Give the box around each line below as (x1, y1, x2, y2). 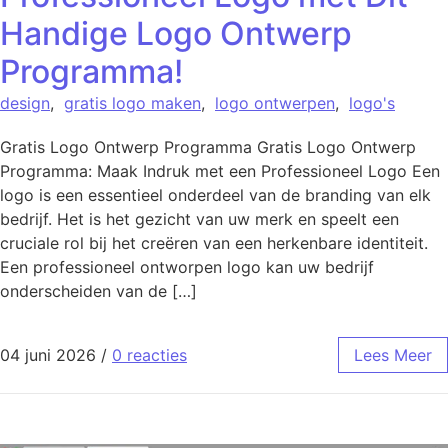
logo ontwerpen (215, 92, 335, 113)
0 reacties (112, 345, 187, 366)
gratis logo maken (64, 92, 201, 113)
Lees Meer (354, 345, 432, 366)
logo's (349, 92, 395, 113)
